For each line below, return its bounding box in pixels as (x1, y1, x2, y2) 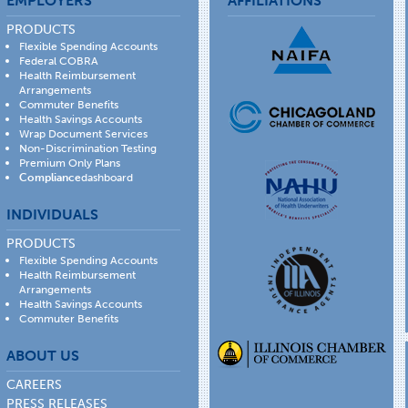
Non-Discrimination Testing (19, 141, 158, 155)
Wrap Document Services (19, 127, 148, 140)
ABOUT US (6, 346, 80, 364)
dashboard (81, 170, 134, 184)
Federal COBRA (19, 54, 99, 67)
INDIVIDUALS (6, 205, 99, 223)
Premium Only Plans (19, 156, 121, 169)
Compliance (19, 170, 82, 184)
